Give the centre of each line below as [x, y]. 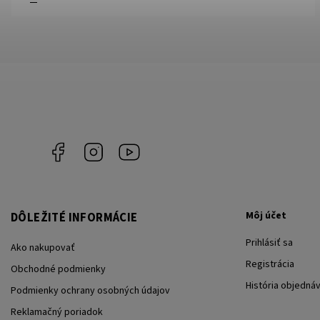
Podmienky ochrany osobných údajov [90, 290]
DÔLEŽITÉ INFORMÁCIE [74, 217]
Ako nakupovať [43, 247]
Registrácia [270, 265]
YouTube [159, 148]
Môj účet [266, 215]
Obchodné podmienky [58, 269]
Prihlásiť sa [269, 243]
